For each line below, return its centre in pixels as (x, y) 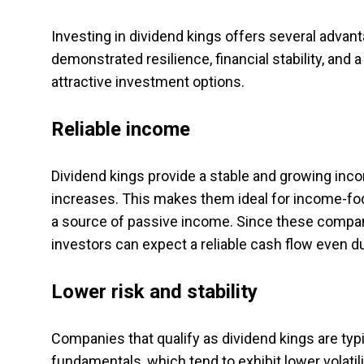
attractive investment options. (148, 82)
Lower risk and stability (154, 292)
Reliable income (121, 129)
